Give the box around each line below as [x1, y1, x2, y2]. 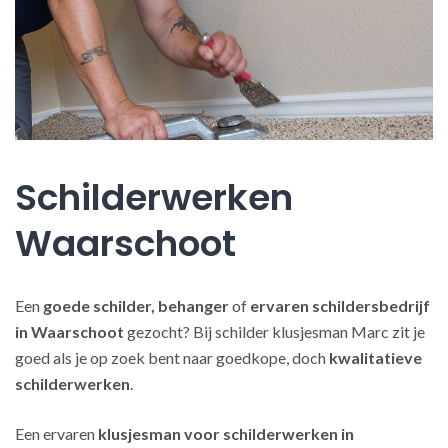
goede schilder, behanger [43, 296, 229, 315]
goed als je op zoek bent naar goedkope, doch [15, 348, 329, 367]
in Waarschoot [15, 322, 124, 341]
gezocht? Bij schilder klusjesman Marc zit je [124, 322, 425, 341]
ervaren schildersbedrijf [250, 296, 430, 315]
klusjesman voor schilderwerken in [98, 424, 354, 443]
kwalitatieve [329, 348, 422, 367]
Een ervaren [15, 424, 98, 443]
